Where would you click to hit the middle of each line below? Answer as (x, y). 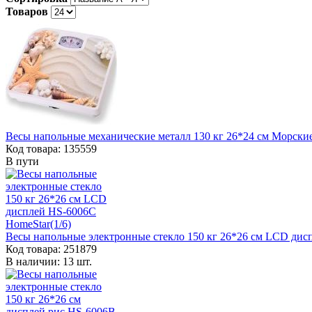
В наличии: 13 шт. (49, 261)
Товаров (27, 11)
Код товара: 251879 (51, 249)
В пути (22, 161)
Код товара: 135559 (51, 148)
